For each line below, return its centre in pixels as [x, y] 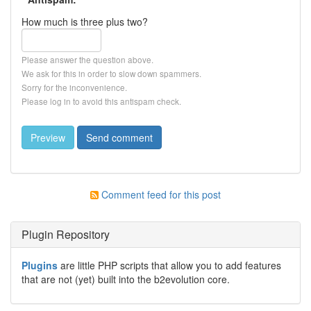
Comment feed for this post [160, 194]
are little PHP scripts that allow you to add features [169, 265]
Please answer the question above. [87, 59]
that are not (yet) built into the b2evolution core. [126, 279]
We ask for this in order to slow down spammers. [111, 73]
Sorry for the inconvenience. [74, 87]
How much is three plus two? [85, 21]
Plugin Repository [66, 234]
